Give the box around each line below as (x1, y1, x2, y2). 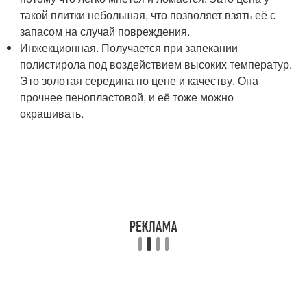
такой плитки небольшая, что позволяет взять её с (20, 6, 276, 23)
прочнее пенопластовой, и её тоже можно (20, 88, 234, 105)
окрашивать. (20, 105, 84, 121)
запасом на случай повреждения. (20, 23, 191, 39)
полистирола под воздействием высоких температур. (20, 56, 293, 72)
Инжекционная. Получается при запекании (20, 39, 238, 56)
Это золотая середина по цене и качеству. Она (20, 72, 259, 88)
